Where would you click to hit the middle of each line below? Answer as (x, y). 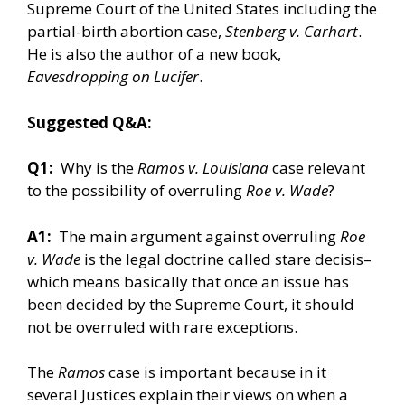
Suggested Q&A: (89, 122)
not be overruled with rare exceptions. (162, 326)
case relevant (317, 168)
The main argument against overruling (196, 236)
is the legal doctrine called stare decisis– (226, 259)
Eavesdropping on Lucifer (113, 77)
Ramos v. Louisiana (203, 168)
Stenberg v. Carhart (292, 32)
